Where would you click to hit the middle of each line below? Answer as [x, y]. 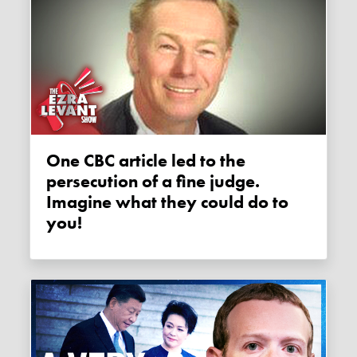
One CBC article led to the [54, 161]
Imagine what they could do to [168, 202]
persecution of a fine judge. [153, 181]
